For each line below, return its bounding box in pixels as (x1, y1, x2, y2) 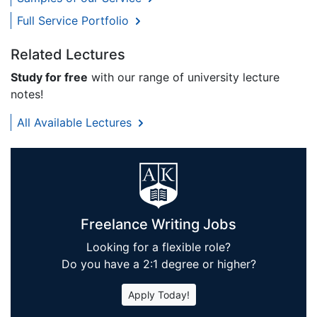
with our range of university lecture (88, 69, 279, 84)
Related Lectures (11, 45, 125, 63)
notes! (11, 86, 43, 101)
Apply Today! (127, 288, 190, 301)
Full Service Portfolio (17, 13, 132, 28)
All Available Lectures (17, 115, 135, 129)
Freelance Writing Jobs (81, 215, 236, 233)
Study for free (11, 69, 88, 84)
